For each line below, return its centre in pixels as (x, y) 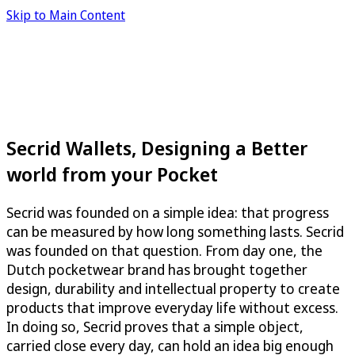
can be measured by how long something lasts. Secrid (175, 231)
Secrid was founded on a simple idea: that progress (168, 212)
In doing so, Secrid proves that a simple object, (155, 326)
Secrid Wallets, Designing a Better (157, 147)
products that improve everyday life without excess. (172, 307)
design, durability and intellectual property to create (173, 288)
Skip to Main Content (66, 15)
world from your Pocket (112, 174)
